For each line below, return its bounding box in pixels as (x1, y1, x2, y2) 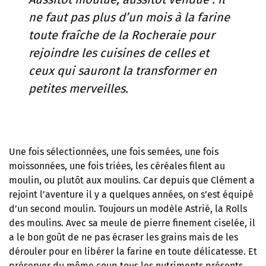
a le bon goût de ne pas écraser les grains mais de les (9, 231, 238, 243)
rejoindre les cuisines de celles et (28, 45, 210, 60)
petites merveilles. (28, 81, 129, 96)
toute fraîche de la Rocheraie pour (28, 27, 216, 42)
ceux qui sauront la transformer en (28, 63, 217, 78)
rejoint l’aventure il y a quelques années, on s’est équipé (9, 188, 254, 200)
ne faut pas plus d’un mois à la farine (28, 9, 230, 24)
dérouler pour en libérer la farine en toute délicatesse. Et (9, 245, 257, 257)
